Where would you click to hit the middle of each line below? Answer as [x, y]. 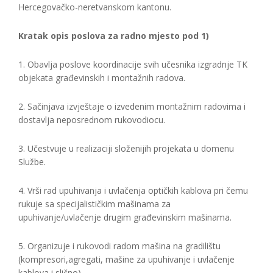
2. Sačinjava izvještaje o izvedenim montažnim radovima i [132, 106]
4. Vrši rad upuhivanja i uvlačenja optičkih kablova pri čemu [133, 190]
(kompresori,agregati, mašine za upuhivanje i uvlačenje [126, 259]
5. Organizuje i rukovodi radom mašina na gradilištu [119, 246]
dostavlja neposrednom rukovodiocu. [92, 120]
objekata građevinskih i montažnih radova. [102, 78]
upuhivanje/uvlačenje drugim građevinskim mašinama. [125, 217]
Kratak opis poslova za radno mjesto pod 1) [114, 36]
